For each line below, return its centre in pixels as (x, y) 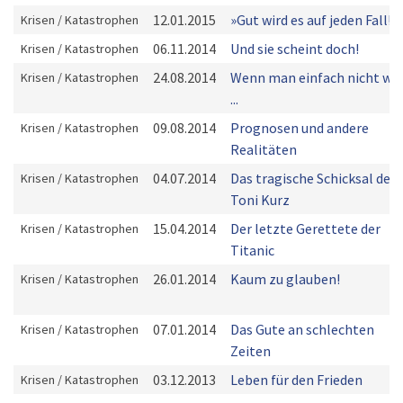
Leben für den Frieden (296, 380)
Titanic (252, 250)
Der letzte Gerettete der (305, 228)
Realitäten (264, 149)
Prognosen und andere (300, 128)
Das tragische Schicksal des (313, 178)
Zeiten (251, 351)
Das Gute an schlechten (302, 329)
